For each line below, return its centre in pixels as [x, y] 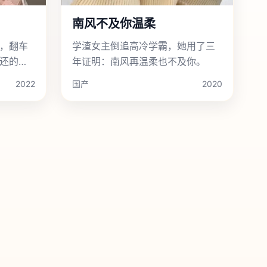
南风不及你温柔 [114, 24]
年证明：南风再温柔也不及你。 [139, 61]
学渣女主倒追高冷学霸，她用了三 [144, 46]
